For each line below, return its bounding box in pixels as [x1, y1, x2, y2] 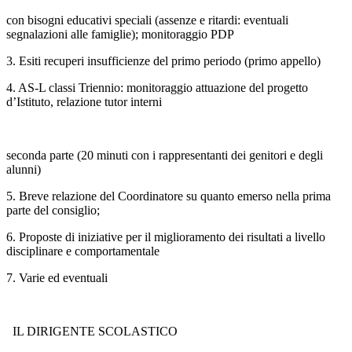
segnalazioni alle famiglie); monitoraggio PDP [6, 27, 234, 42]
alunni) [6, 163, 41, 177]
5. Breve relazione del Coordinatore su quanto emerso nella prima [6, 189, 331, 203]
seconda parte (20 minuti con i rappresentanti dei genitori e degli [6, 148, 323, 163]
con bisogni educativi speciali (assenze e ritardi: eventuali [6, 13, 288, 27]
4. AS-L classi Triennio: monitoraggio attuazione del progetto [6, 81, 308, 95]
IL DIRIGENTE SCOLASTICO [6, 324, 181, 339]
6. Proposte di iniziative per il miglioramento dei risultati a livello [6, 230, 325, 244]
